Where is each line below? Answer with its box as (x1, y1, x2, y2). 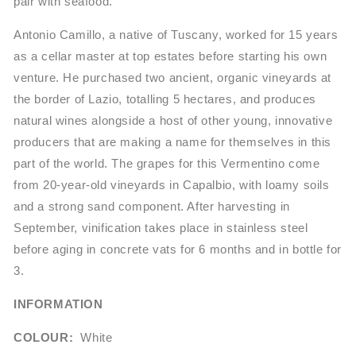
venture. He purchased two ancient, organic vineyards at (14, 71, 332, 85)
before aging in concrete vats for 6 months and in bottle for (14, 242, 342, 257)
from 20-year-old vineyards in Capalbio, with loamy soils (14, 178, 330, 192)
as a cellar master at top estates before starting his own (14, 49, 327, 64)
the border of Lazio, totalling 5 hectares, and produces (14, 92, 317, 106)
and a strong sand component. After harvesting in (14, 199, 290, 214)
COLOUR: (14, 331, 77, 345)
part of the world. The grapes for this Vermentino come (14, 157, 320, 171)
